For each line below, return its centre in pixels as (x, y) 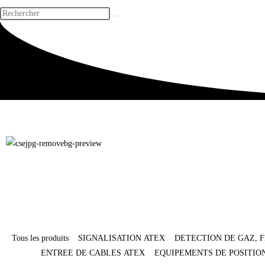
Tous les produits (40, 238)
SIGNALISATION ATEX (121, 238)
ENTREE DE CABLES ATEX (93, 253)
